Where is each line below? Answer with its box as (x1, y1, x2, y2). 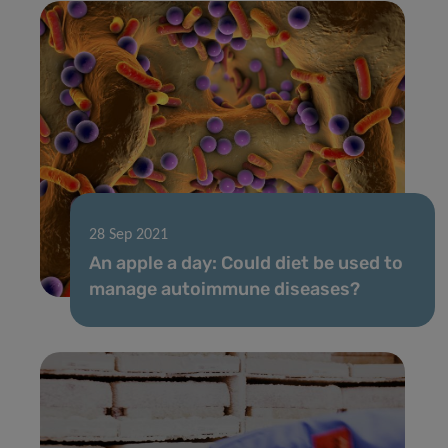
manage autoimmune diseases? (89, 277, 360, 300)
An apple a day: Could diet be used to (89, 251, 403, 274)
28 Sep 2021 (89, 226, 168, 243)
